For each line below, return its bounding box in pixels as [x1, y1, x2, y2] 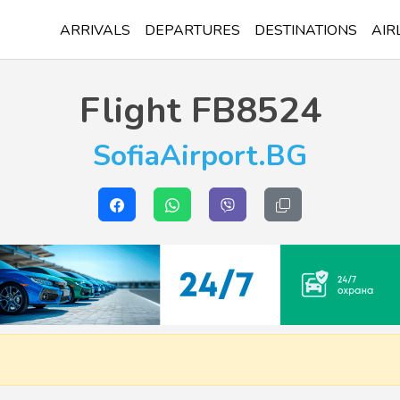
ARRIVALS [60, 20, 130, 40]
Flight [79, 87, 181, 135]
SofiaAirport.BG [93, 137, 307, 175]
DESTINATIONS [254, 20, 357, 40]
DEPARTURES [145, 20, 240, 40]
